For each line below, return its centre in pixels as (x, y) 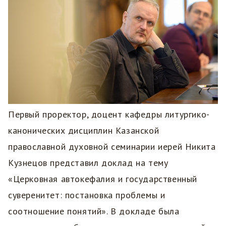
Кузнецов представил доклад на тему (88, 163)
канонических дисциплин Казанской (84, 131)
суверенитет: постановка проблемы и (87, 195)
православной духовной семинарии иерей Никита (112, 147)
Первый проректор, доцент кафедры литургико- (109, 115)
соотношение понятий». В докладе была (94, 211)
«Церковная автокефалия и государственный (103, 179)
